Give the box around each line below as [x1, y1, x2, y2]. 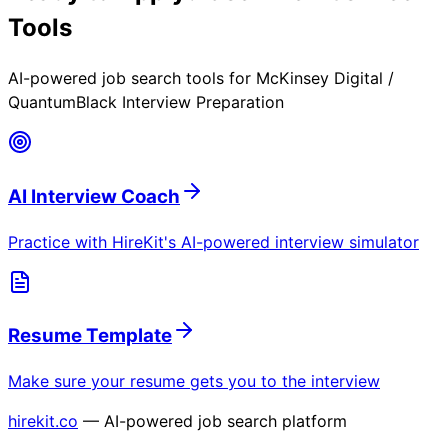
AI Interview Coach [8, 184, 180, 208]
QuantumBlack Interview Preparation [8, 92, 284, 113]
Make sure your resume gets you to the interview [8, 370, 380, 391]
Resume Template [8, 324, 172, 348]
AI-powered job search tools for [8, 68, 256, 89]
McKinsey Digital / [256, 68, 394, 89]
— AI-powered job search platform [83, 410, 347, 431]
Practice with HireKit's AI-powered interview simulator [8, 231, 419, 252]
